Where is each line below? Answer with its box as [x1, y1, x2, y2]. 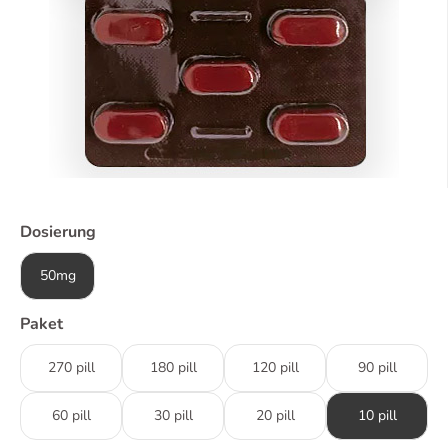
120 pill [251, 358, 299, 377]
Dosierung [20, 221, 96, 243]
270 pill [47, 358, 95, 377]
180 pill [149, 358, 197, 377]
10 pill [357, 406, 397, 425]
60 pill [51, 406, 91, 425]
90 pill [357, 358, 397, 377]
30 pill [153, 406, 193, 425]
